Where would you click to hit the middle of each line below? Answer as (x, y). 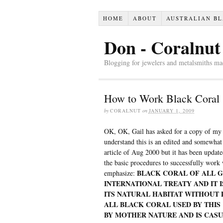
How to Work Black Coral (162, 98)
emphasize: (120, 173)
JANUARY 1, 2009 (171, 110)
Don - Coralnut (162, 47)
